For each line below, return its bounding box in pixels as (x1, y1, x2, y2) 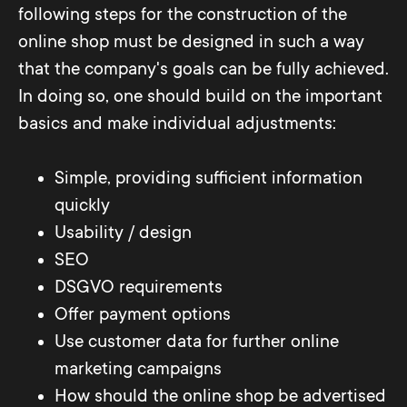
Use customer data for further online (55, 332, 339, 352)
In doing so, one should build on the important (18, 86, 382, 106)
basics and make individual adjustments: (18, 114, 341, 134)
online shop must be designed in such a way (18, 32, 364, 52)
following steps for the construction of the (18, 5, 347, 25)
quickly (55, 195, 110, 215)
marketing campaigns (55, 359, 222, 379)
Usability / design (55, 223, 192, 243)
